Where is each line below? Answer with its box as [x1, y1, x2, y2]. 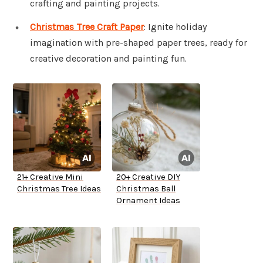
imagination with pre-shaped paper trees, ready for [30, 37, 247, 49]
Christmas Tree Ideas [17, 184, 101, 194]
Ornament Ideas [116, 195, 180, 206]
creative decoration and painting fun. [30, 53, 187, 65]
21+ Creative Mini [17, 172, 83, 183]
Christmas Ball [116, 184, 176, 194]
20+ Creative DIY [116, 172, 180, 183]
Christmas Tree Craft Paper [30, 21, 144, 33]
